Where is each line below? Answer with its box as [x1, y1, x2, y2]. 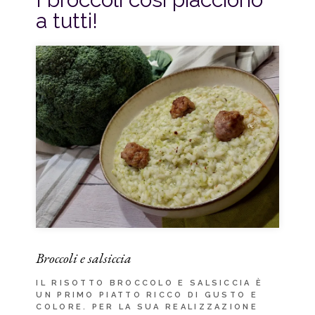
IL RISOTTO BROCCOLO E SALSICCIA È [36, 278, 264, 288]
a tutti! [36, 8, 98, 33]
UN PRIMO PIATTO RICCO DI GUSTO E [36, 290, 258, 300]
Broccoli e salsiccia [36, 248, 132, 267]
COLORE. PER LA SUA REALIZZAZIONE [36, 302, 258, 311]
